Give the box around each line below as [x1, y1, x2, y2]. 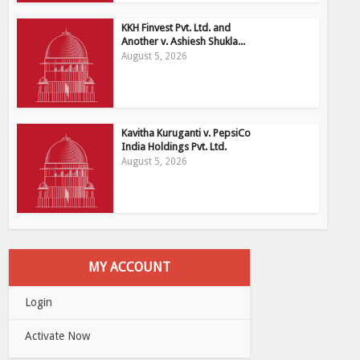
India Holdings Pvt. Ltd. [121, 140, 227, 153]
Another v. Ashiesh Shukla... [121, 35, 246, 48]
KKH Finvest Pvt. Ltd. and [121, 22, 231, 35]
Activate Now [25, 329, 91, 342]
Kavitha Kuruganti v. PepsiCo [121, 126, 252, 139]
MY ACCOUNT [88, 259, 171, 275]
